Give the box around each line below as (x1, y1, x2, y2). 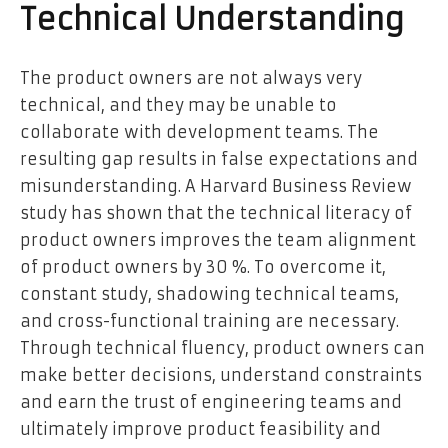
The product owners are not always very (20, 67, 362, 88)
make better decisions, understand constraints (20, 364, 422, 385)
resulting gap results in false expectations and (20, 148, 418, 169)
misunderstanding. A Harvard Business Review (20, 175, 412, 196)
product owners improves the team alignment (20, 229, 416, 250)
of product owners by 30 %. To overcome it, (20, 256, 386, 277)
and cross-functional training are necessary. (20, 310, 399, 331)
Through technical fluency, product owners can (20, 337, 425, 358)
